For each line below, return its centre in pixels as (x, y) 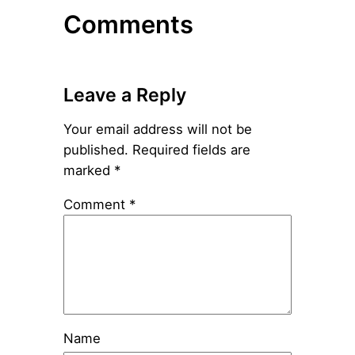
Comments (128, 24)
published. (95, 150)
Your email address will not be (157, 130)
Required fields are (191, 150)
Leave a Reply (124, 95)
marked (88, 171)
